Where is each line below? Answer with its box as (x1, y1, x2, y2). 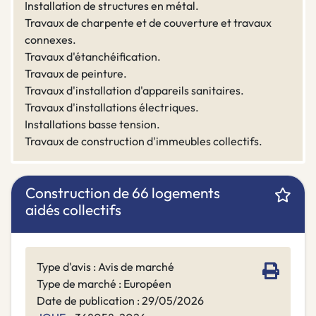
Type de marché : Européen (37, 276, 171, 291)
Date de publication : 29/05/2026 (37, 293, 204, 308)
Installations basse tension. (25, 117, 160, 132)
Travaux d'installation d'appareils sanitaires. (25, 83, 244, 98)
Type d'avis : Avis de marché (37, 260, 174, 274)
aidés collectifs (25, 200, 121, 219)
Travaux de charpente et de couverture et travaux (25, 16, 272, 30)
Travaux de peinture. (25, 66, 127, 81)
